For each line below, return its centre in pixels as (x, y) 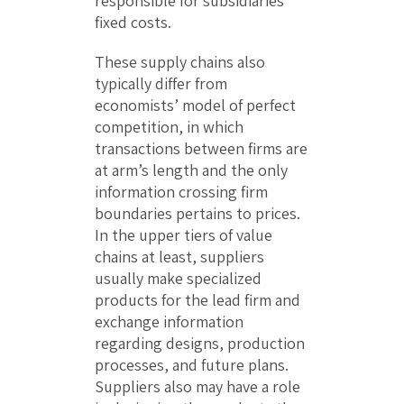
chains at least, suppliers (179, 257)
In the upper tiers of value (184, 235)
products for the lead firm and (197, 300)
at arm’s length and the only (191, 170)
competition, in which (169, 127)
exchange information (169, 322)
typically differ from (161, 84)
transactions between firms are (201, 149)
